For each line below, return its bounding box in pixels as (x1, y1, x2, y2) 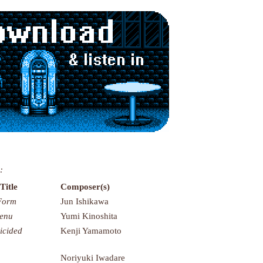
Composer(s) (60, 181, 110, 191)
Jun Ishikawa (60, 195, 109, 206)
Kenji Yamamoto (60, 225, 122, 235)
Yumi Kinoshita (60, 210, 117, 221)
